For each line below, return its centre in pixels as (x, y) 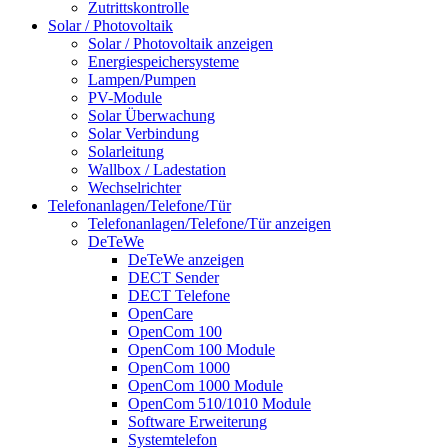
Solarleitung (126, 151)
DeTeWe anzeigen (186, 259)
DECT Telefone (179, 295)
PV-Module (125, 97)
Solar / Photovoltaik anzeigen (180, 43)
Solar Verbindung (143, 133)
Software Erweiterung (197, 421)
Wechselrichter (134, 187)
